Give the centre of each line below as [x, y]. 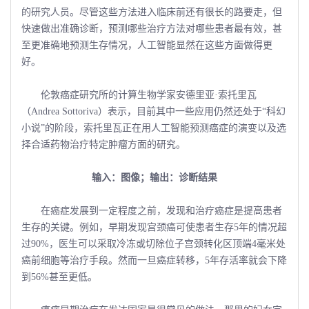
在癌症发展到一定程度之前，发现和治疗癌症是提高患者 [152, 210]
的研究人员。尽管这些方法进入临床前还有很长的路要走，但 [152, 12]
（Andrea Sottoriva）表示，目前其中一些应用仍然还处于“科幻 [153, 111]
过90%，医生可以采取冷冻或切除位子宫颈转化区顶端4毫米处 [153, 243]
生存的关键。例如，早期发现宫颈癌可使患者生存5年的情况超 [154, 227]
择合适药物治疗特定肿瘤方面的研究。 [103, 144]
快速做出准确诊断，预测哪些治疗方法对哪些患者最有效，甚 [152, 28]
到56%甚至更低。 [59, 277]
